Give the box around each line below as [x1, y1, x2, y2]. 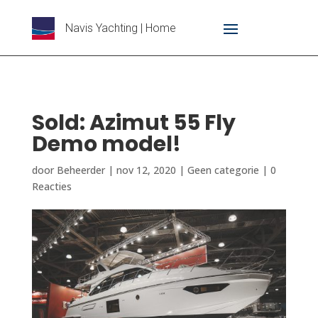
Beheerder [56, 163, 105, 177]
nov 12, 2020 [116, 163, 176, 177]
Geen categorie [187, 163, 259, 177]
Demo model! [31, 129, 181, 159]
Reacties [31, 180, 72, 193]
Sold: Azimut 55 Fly [31, 108, 236, 138]
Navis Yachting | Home [65, 21, 176, 35]
